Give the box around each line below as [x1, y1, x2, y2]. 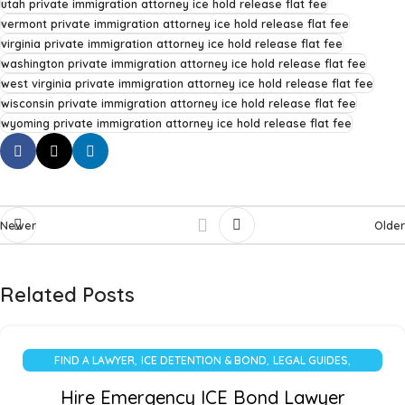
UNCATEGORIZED [157, 376, 248, 391]
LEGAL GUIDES [273, 353, 348, 368]
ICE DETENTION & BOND [141, 353, 267, 368]
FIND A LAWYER [54, 353, 135, 368]
